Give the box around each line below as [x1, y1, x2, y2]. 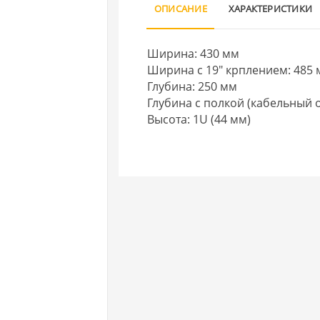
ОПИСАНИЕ [154, 1, 207, 15]
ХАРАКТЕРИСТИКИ [228, 1, 313, 15]
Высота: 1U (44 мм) [147, 111, 251, 127]
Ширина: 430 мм [147, 45, 240, 61]
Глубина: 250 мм [147, 78, 238, 94]
